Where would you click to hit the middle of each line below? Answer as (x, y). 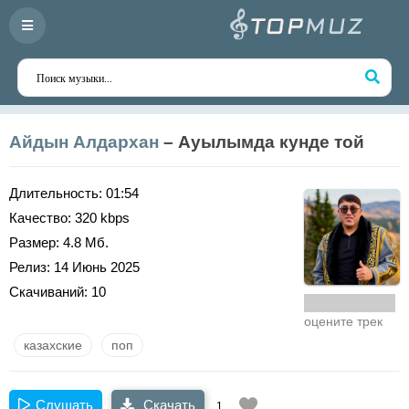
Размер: (34, 242)
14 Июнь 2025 (95, 267)
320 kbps (100, 218)
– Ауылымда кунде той (262, 142)
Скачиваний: (48, 292)
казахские (53, 345)
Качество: (40, 218)
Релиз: (30, 267)
